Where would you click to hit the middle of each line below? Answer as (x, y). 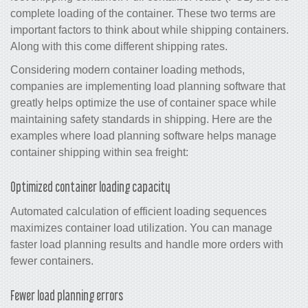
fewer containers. (52, 261)
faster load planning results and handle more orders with (147, 244)
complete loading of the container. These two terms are (143, 13)
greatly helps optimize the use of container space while (143, 102)
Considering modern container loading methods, (128, 69)
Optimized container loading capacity (90, 187)
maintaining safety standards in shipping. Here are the (141, 119)
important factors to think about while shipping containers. (150, 30)
